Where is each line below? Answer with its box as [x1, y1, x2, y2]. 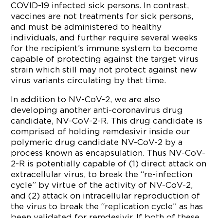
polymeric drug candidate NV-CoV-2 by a [11, 138, 183, 146]
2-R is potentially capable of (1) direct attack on [11, 159, 207, 168]
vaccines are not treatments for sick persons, [11, 12, 194, 20]
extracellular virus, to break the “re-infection [11, 170, 193, 179]
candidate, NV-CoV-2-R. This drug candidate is [11, 116, 203, 125]
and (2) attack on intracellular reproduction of [11, 191, 200, 200]
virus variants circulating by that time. [11, 76, 166, 85]
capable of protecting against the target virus [11, 54, 199, 63]
